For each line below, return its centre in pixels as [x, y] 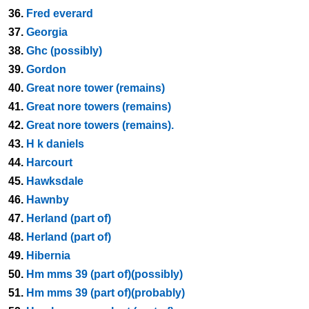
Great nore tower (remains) [96, 88]
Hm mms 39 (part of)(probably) [106, 293]
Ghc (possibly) [64, 51]
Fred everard [60, 13]
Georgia [47, 32]
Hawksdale [55, 181]
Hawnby [48, 200]
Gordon [46, 69]
